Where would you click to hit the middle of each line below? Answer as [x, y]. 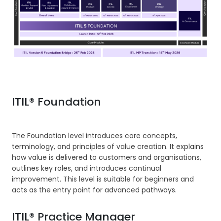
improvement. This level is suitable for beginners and [103, 179]
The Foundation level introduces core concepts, [94, 135]
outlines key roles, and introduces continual [87, 168]
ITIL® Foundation [56, 102]
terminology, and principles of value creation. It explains [108, 146]
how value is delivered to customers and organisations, [107, 157]
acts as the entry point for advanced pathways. [94, 190]
